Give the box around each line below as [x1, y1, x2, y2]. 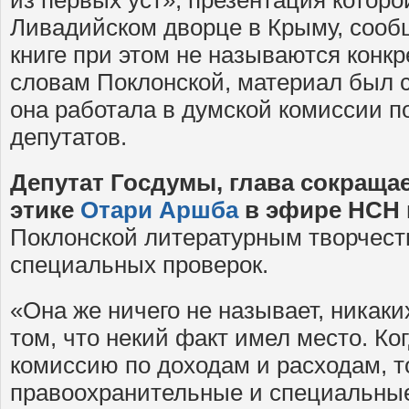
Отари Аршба [80, 196, 238, 223]
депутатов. [10, 123, 127, 150]
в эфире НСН [238, 196, 406, 223]
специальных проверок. [10, 251, 268, 278]
